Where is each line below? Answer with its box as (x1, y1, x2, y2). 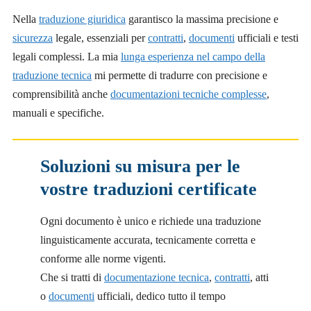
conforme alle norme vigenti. (40, 253, 166, 265)
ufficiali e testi (235, 32, 299, 44)
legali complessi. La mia (12, 51, 121, 63)
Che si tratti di (40, 271, 104, 284)
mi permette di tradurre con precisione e (92, 69, 267, 82)
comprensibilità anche (12, 88, 110, 101)
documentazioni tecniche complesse (110, 88, 267, 101)
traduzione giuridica (39, 13, 126, 26)
